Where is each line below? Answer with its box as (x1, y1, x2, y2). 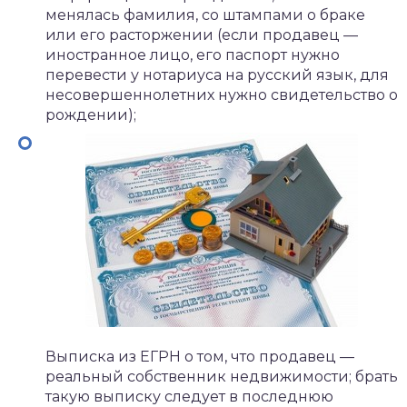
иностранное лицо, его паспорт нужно (45, 46, 340, 64)
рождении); (45, 106, 136, 124)
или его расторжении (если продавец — (45, 26, 358, 44)
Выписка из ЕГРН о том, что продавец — (45, 348, 354, 365)
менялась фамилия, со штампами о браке (45, 6, 365, 24)
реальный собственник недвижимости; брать (45, 368, 398, 385)
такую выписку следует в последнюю (45, 388, 333, 405)
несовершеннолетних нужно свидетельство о (45, 86, 398, 104)
